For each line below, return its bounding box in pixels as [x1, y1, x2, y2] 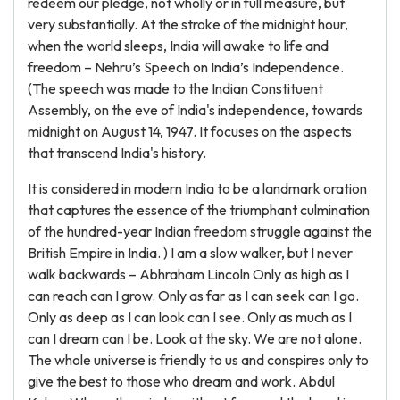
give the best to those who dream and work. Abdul [28, 372, 335, 390]
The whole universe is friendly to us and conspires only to [28, 351, 369, 369]
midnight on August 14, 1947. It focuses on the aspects [28, 122, 352, 140]
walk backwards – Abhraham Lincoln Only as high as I [28, 265, 349, 283]
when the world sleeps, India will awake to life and [28, 37, 329, 54]
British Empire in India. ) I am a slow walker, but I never [28, 244, 353, 262]
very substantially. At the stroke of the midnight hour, [28, 15, 348, 33]
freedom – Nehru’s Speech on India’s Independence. [28, 58, 344, 76]
